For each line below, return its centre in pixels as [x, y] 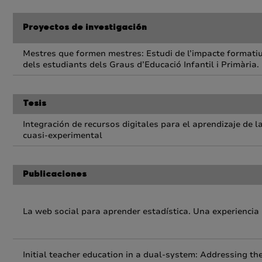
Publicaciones [55, 175]
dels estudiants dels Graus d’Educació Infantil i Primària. [141, 65]
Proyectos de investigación [85, 28]
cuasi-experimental [63, 135]
